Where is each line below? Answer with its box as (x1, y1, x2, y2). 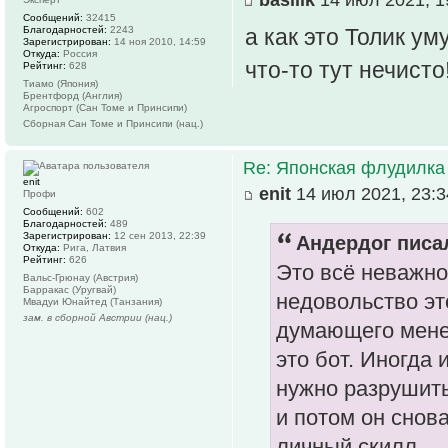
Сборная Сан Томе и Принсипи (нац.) (23, 117, 203, 129)
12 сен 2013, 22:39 (111, 229, 206, 241)
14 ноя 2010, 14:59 (111, 35, 206, 47)
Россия (60, 47, 97, 59)
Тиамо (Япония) (23, 77, 98, 89)
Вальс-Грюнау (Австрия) (23, 271, 138, 283)
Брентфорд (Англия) (23, 89, 122, 101)
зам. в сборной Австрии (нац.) (23, 311, 172, 323)
